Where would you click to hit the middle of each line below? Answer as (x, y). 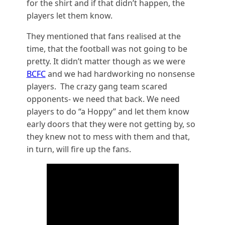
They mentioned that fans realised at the (103, 36)
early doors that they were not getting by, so (111, 124)
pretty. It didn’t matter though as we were (106, 61)
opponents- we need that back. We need (103, 99)
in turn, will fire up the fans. (81, 149)
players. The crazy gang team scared (97, 86)
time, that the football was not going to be (107, 48)
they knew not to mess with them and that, (108, 136)
